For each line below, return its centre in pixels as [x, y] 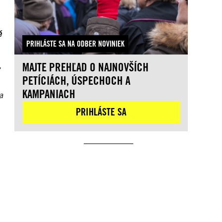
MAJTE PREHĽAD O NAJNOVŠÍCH [86, 67]
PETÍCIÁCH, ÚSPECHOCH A [77, 81]
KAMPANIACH [49, 94]
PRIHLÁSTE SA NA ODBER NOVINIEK [76, 44]
